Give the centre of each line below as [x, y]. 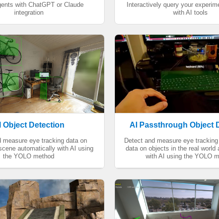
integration [29, 12]
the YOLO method [29, 156]
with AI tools [190, 12]
